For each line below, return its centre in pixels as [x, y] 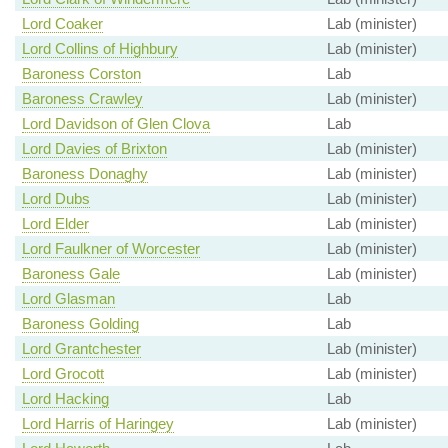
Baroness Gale [70, 274]
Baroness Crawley [82, 99]
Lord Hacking [65, 399]
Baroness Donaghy [84, 174]
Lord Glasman [68, 299]
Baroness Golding [80, 324]
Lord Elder [55, 224]
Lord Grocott [62, 374]
